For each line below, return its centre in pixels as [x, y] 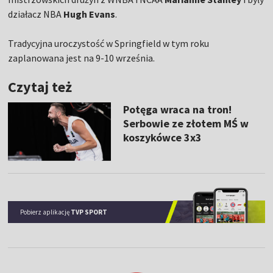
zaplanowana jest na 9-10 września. [82, 58]
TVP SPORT [89, 212]
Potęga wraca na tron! [177, 110]
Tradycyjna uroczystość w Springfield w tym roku [109, 44]
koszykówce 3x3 [162, 138]
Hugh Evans [90, 14]
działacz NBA [36, 14]
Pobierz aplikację [46, 212]
